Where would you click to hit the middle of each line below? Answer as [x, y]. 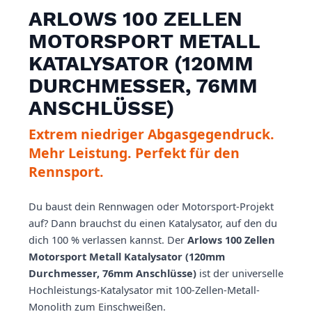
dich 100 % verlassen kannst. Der [108, 239]
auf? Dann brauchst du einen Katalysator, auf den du [153, 223]
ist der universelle [240, 273]
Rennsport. [66, 171]
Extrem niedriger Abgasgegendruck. [151, 134]
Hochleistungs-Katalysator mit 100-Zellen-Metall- [144, 289]
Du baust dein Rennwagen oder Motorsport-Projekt [151, 206]
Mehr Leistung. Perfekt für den [134, 153]
